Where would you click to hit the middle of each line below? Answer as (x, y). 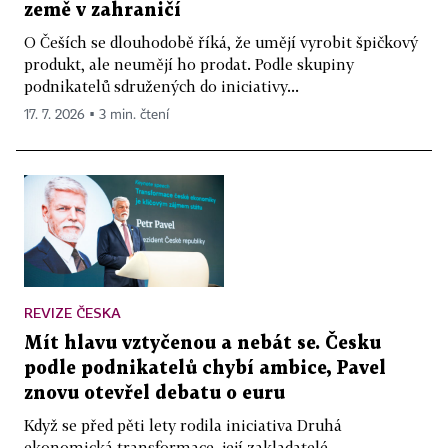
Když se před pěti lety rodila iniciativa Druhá (183, 425)
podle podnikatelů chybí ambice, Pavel (205, 369)
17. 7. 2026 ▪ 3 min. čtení (96, 114)
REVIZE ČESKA (72, 313)
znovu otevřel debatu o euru (154, 394)
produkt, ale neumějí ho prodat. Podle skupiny (189, 63)
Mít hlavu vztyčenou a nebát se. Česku (202, 344)
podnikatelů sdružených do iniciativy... (161, 85)
